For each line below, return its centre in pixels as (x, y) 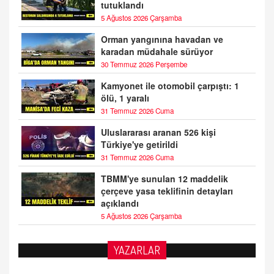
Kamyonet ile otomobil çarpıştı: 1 (170, 86)
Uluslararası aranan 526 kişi (158, 132)
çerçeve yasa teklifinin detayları (167, 191)
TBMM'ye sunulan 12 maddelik (165, 179)
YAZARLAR (137, 250)
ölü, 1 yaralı (125, 98)
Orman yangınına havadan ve (162, 39)
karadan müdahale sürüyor (157, 52)
